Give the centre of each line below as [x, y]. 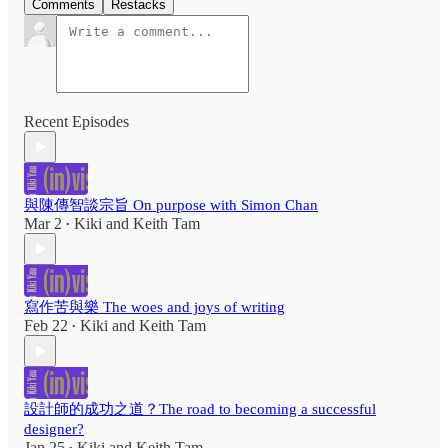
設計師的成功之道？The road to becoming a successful [200, 409]
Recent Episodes [76, 122]
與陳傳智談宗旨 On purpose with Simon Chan [171, 205]
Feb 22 [46, 326]
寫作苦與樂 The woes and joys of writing [154, 307]
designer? [54, 429]
